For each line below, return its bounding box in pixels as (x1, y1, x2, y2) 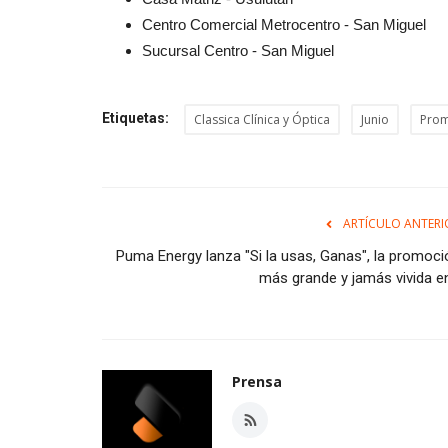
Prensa (232, 372, 282, 392)
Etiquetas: (102, 110, 169, 127)
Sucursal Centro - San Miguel (142, 42, 334, 60)
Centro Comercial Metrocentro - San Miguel (142, 16, 426, 34)
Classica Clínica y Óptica (194, 111, 330, 129)
